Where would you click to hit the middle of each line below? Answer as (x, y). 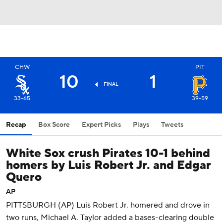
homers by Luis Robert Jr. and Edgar (109, 165)
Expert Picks (101, 125)
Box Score (54, 125)
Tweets (172, 125)
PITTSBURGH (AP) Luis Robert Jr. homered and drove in (108, 205)
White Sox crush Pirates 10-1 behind (108, 153)
